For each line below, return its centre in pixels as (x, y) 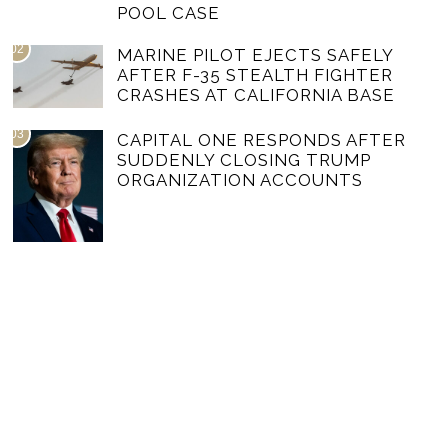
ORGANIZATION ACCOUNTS (240, 179)
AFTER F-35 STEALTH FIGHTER (255, 74)
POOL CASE (169, 12)
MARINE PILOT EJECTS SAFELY (255, 54)
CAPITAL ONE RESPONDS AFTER (262, 139)
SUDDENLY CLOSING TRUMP (244, 159)
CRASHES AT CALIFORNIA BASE (256, 94)
